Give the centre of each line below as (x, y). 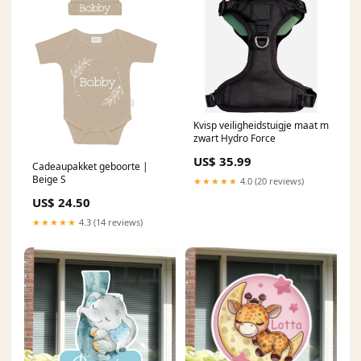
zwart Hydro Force (234, 139)
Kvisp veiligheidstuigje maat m (261, 126)
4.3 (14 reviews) (110, 222)
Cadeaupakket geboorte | (90, 167)
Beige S (49, 180)
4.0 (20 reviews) (271, 181)
